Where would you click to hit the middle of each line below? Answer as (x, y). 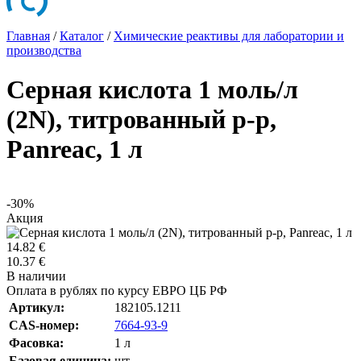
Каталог (82, 36)
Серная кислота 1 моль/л (152, 90)
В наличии (36, 276)
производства (44, 50)
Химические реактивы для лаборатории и (229, 36)
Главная (28, 36)
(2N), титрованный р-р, (141, 120)
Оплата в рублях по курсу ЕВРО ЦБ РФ (117, 290)
